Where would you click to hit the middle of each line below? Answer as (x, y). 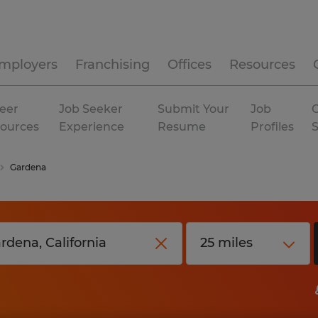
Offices (190, 65)
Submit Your (194, 109)
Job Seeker (91, 109)
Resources (262, 65)
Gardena (28, 167)
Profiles (273, 127)
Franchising (113, 65)
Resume (182, 127)
